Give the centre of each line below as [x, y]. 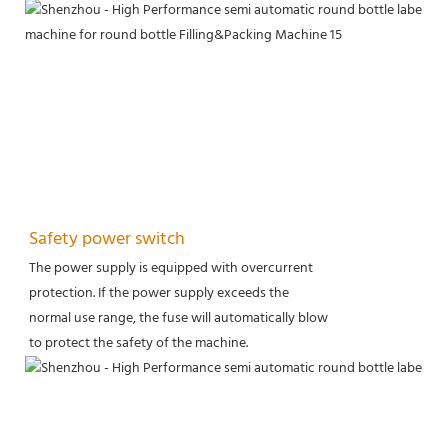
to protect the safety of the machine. [138, 344]
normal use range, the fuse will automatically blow [178, 319]
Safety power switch [107, 240]
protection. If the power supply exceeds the [159, 294]
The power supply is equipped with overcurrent [171, 269]
